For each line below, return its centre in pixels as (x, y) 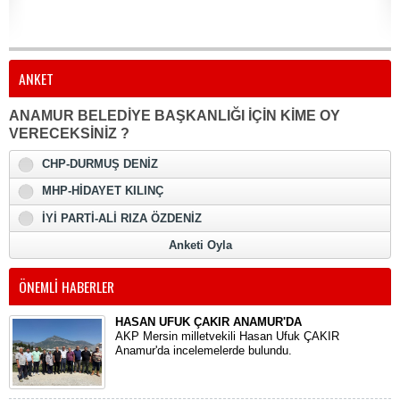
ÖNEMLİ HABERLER (67, 286)
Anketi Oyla (200, 245)
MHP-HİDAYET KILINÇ (103, 192)
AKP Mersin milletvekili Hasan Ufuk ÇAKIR (227, 336)
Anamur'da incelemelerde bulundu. (204, 350)
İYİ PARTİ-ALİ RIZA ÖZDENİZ (122, 218)
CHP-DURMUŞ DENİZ (100, 165)
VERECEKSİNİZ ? (69, 134)
